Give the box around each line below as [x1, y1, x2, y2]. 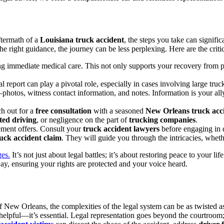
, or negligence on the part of [36, 115, 129, 124]
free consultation [35, 106, 91, 115]
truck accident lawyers [83, 124, 159, 133]
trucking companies [129, 115, 195, 124]
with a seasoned [91, 106, 145, 115]
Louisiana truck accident [40, 35, 124, 44]
